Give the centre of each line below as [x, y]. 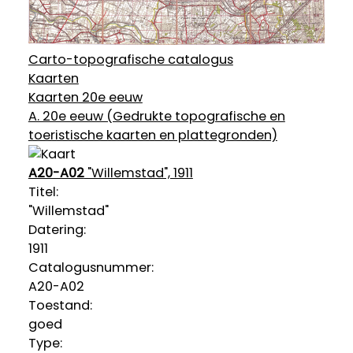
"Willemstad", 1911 [138, 173]
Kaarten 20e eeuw [85, 97]
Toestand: [60, 305]
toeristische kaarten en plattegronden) [152, 135]
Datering [56, 229]
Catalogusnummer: [91, 267]
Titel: [43, 191]
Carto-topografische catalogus [130, 59]
